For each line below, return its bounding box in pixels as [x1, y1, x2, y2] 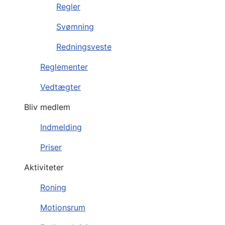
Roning [40, 182, 66, 192]
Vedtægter [40, 81, 81, 92]
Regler [56, 1, 80, 12]
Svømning [56, 21, 94, 32]
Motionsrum [40, 202, 85, 212]
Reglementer [40, 61, 88, 72]
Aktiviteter [24, 162, 64, 172]
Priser [40, 142, 62, 152]
